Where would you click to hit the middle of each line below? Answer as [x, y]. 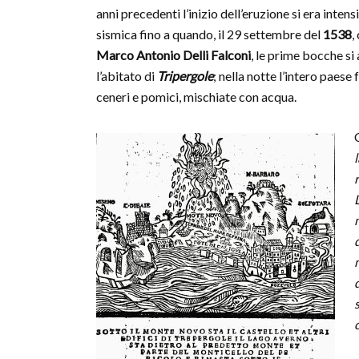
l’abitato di [127, 76]
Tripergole [185, 76]
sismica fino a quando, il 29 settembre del [210, 34]
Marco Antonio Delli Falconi [173, 55]
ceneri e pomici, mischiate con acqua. [196, 97]
